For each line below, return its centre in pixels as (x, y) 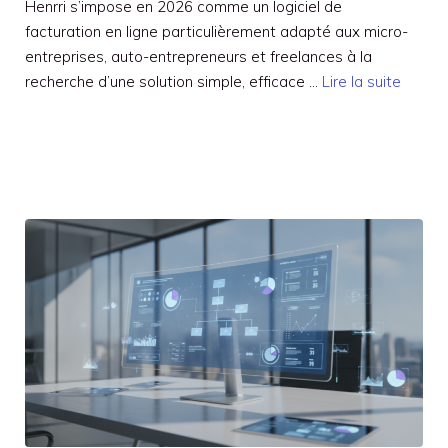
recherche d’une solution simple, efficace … (173, 82)
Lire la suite (361, 82)
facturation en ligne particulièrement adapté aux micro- (216, 32)
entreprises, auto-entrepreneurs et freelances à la (198, 57)
